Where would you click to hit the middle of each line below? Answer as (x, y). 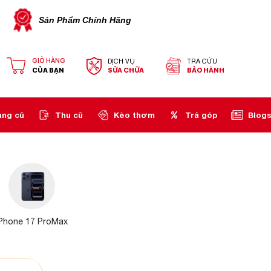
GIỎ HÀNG (48, 60)
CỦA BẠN (48, 70)
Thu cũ (69, 115)
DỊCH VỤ (122, 61)
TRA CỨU (202, 61)
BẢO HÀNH (205, 70)
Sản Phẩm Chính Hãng (85, 20)
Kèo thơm (134, 115)
